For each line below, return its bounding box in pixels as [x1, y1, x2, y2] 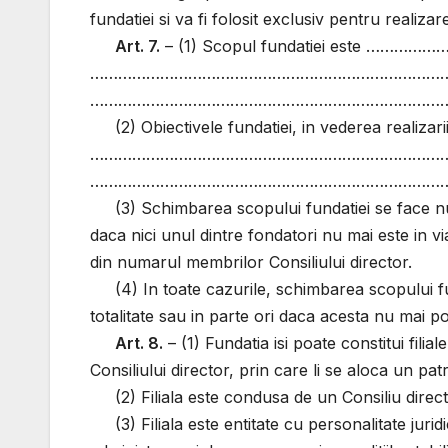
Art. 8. [115, 333, 164, 354]
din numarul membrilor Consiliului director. [90, 252, 412, 273]
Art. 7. [115, 36, 161, 57]
